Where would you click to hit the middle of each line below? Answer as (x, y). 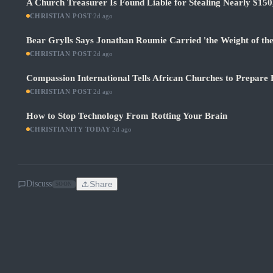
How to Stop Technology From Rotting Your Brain (126, 116)
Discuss (39, 184)
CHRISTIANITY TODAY (70, 129)
